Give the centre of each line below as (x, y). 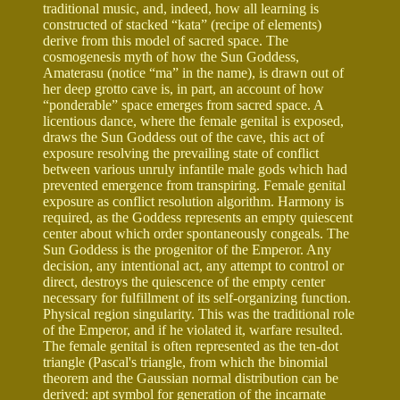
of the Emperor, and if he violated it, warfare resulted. (193, 329)
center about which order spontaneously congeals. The (196, 233)
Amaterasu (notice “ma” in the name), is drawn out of (193, 72)
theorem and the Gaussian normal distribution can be (191, 378)
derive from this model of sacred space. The (166, 40)
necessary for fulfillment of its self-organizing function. (197, 297)
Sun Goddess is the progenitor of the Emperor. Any (187, 249)
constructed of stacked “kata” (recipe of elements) (182, 24)
